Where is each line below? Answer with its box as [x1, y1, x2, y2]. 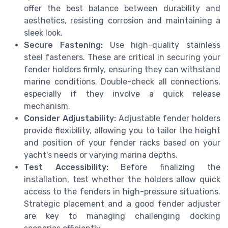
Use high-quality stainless [102, 40, 220, 50]
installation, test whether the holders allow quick [24, 175, 220, 185]
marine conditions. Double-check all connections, [24, 77, 220, 87]
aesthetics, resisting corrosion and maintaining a [24, 16, 220, 26]
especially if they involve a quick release [24, 89, 220, 99]
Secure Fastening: [24, 40, 103, 50]
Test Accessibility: [24, 162, 108, 173]
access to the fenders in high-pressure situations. [24, 187, 220, 197]
